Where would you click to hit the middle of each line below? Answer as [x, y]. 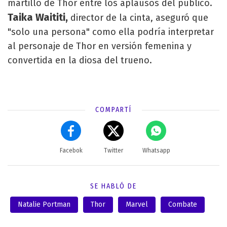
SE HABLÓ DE [113, 186]
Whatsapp [156, 150]
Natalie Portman [44, 204]
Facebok [71, 150]
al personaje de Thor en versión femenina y [100, 46]
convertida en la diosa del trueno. [80, 60]
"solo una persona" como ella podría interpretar [111, 32]
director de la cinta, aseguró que [138, 17]
